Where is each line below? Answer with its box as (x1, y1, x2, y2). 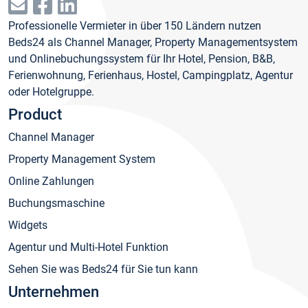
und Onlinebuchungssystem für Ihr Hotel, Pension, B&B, (8, 52, 275, 66)
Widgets (8, 219, 47, 232)
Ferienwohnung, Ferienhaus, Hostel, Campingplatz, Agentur (8, 69, 293, 82)
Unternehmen (8, 283, 99, 301)
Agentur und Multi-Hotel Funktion (8, 241, 168, 254)
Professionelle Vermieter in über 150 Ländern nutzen (8, 19, 261, 33)
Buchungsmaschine (8, 197, 104, 210)
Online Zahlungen (8, 175, 94, 188)
